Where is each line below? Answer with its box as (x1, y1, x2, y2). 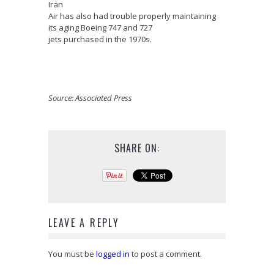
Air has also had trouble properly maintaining (48, 10, 216, 21)
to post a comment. (130, 248, 202, 259)
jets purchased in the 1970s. (48, 33, 152, 45)
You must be (48, 248, 96, 259)
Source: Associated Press (48, 92, 134, 103)
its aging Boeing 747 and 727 (48, 21, 152, 33)
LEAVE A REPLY (48, 215, 120, 230)
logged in (96, 248, 130, 259)
